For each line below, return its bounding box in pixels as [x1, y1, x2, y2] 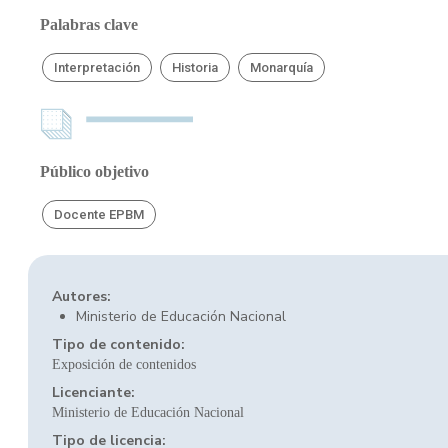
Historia [172, 60, 219, 75]
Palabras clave [40, 16, 138, 33]
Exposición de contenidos [52, 357, 196, 372]
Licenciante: [52, 383, 135, 402]
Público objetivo [40, 163, 149, 180]
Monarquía [250, 60, 314, 75]
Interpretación [54, 60, 140, 75]
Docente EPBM [54, 207, 144, 222]
